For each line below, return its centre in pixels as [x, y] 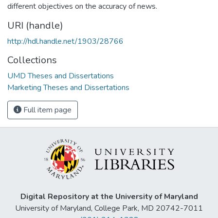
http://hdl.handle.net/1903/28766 [65, 41]
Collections [32, 60]
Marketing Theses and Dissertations [68, 87]
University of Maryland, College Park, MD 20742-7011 [109, 209]
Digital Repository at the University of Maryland [109, 197]
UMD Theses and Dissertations [61, 76]
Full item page [46, 110]
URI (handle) [35, 25]
